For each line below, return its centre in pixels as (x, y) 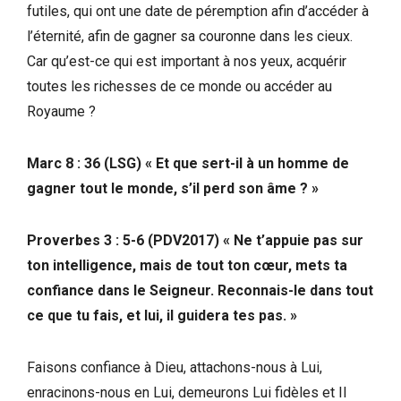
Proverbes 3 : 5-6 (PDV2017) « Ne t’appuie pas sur (195, 240)
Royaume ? (61, 111)
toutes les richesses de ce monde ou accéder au (179, 86)
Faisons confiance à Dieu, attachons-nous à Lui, (175, 367)
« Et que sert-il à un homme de (247, 163)
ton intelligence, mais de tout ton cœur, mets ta (187, 265)
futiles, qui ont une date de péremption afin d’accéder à (198, 11)
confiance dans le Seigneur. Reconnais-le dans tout (200, 290)
